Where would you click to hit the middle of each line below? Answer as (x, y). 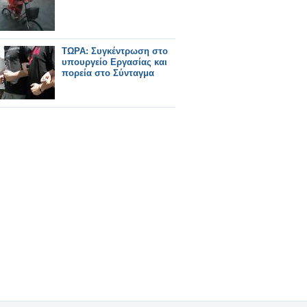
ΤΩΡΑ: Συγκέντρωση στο (115, 51)
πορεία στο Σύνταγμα (108, 73)
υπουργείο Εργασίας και (114, 62)
